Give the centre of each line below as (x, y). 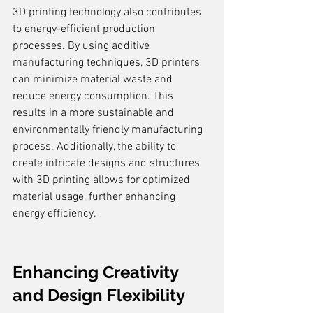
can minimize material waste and (94, 80)
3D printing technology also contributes (108, 13)
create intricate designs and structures (108, 163)
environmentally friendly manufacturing (109, 130)
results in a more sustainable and (95, 113)
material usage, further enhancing (95, 197)
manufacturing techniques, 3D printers (108, 63)
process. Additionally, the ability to (96, 147)
